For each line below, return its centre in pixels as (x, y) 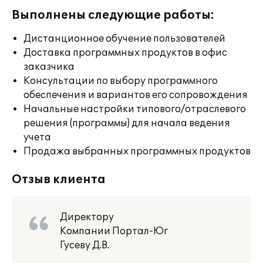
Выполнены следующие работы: (113, 15)
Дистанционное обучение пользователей (124, 39)
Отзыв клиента (59, 180)
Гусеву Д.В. (85, 245)
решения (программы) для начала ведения (127, 123)
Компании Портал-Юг (114, 231)
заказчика (49, 67)
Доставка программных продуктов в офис (125, 53)
